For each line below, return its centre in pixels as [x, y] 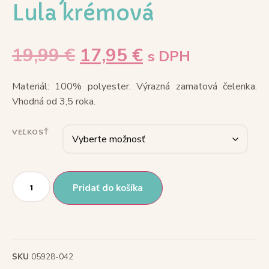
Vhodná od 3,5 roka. [54, 102]
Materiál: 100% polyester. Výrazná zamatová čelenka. [134, 87]
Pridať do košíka [108, 188]
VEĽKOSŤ [30, 132]
